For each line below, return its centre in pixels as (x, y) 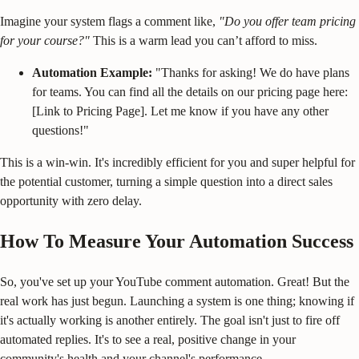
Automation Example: (92, 72)
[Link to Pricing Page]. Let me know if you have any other (180, 111)
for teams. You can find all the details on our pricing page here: (190, 91)
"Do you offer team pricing (287, 21)
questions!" (61, 130)
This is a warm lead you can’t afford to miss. (204, 40)
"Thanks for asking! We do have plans (251, 72)
